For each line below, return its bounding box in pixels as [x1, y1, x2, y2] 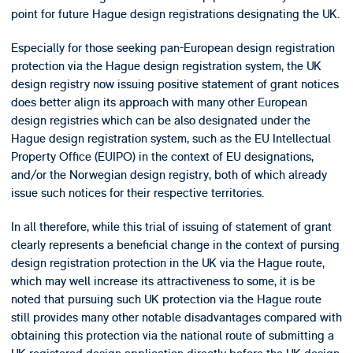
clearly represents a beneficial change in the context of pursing [10, 237, 340, 254]
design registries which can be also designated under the [10, 113, 310, 129]
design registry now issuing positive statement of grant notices [10, 76, 339, 93]
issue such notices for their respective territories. [10, 185, 264, 202]
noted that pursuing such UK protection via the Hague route [10, 292, 321, 308]
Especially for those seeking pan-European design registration [10, 40, 335, 57]
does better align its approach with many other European [10, 95, 307, 111]
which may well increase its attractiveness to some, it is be [10, 273, 315, 290]
